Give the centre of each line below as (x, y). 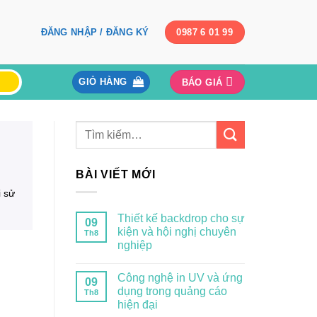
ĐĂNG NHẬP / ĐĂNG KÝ (95, 32)
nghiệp (135, 245)
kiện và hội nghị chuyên (177, 231)
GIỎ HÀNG (103, 82)
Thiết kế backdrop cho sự (181, 218)
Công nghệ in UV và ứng (180, 277)
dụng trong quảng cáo (172, 291)
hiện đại (138, 304)
